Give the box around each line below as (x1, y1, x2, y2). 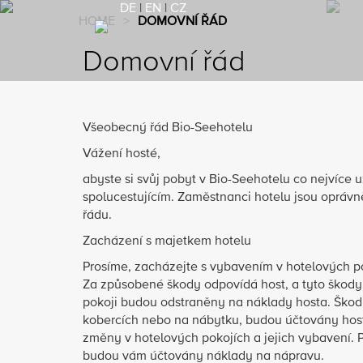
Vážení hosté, (83, 147, 160, 160)
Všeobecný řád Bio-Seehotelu (83, 122, 253, 135)
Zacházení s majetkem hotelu (83, 235, 251, 248)
